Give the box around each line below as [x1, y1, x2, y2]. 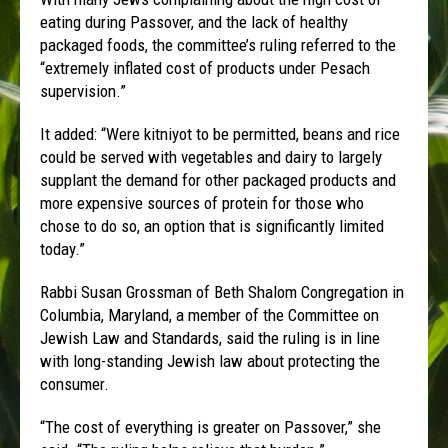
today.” [40, 238, 86, 259]
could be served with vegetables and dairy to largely [40, 146, 383, 167]
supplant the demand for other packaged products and [40, 169, 397, 190]
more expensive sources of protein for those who [40, 192, 365, 213]
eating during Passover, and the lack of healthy [40, 11, 349, 32]
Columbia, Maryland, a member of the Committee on [40, 304, 380, 325]
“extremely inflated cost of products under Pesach [40, 57, 371, 78]
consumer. [40, 373, 110, 394]
